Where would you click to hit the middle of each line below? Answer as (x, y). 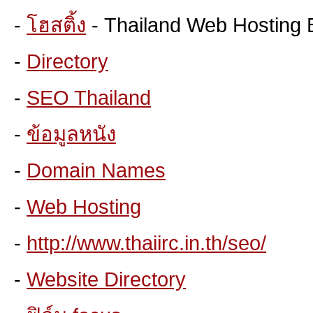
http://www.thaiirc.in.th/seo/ (146, 243)
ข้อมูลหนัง (71, 134)
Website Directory (106, 279)
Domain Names (96, 170)
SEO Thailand (89, 97)
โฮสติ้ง (56, 25)
